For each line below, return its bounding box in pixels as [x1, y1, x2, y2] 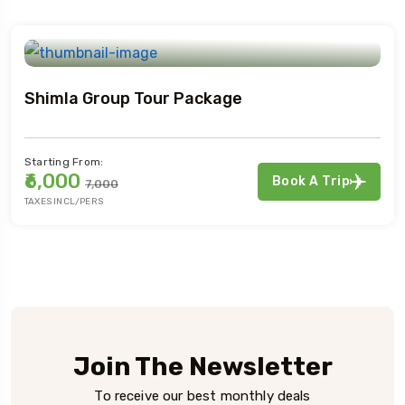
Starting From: [24, 155, 104, 168]
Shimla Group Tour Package [24, 88, 242, 108]
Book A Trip [271, 173, 350, 189]
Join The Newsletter [72, 351, 333, 381]
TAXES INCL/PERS [24, 195, 103, 207]
